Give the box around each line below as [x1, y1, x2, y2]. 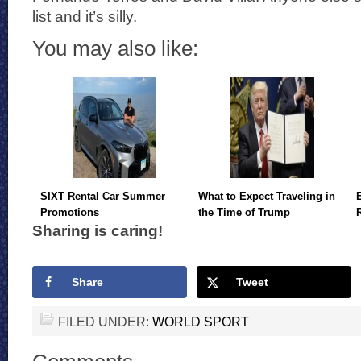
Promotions [40, 206, 99, 218]
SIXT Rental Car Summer [40, 190, 165, 202]
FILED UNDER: [58, 313, 152, 329]
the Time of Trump [198, 206, 290, 218]
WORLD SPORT [152, 313, 249, 329]
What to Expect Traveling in [198, 190, 335, 202]
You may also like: [32, 37, 198, 60]
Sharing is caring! [32, 222, 163, 239]
